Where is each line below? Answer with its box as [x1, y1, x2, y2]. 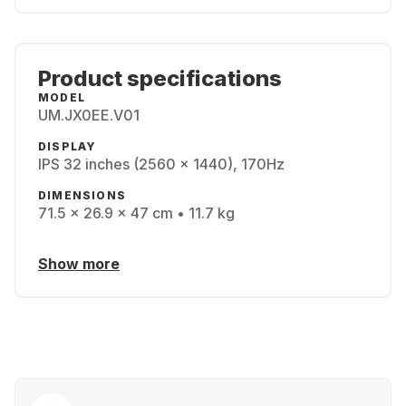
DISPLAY [38, 140, 97, 153]
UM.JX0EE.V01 [38, 106, 140, 124]
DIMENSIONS [38, 188, 126, 202]
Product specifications [38, 65, 282, 92]
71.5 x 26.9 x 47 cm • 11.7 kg [38, 204, 235, 222]
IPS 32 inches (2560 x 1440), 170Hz [38, 155, 285, 173]
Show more [38, 255, 120, 273]
